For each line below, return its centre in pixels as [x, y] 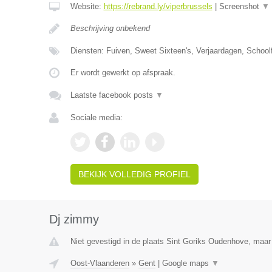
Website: [87, 6]
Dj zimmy [74, 219]
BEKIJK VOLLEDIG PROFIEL [134, 174]
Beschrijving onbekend [110, 28]
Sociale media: [96, 117]
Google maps [186, 263]
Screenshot [240, 6]
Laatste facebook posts [113, 95]
